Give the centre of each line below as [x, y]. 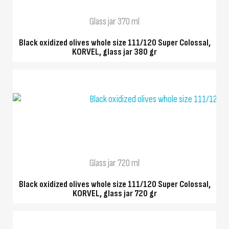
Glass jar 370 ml [114, 22]
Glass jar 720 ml [114, 163]
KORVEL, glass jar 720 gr [114, 194]
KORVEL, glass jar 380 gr [114, 52]
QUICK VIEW [114, 120]
